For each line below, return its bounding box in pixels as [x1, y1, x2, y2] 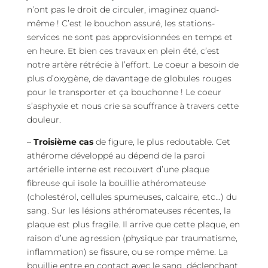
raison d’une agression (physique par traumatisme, [26, 233, 237, 243]
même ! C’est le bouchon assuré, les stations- [26, 18, 215, 29]
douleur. [26, 114, 61, 125]
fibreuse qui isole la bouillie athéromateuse [26, 178, 206, 188]
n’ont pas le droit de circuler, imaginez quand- [26, 4, 219, 15]
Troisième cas [33, 136, 93, 147]
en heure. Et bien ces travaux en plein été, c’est [26, 45, 220, 56]
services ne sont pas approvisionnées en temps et [26, 32, 233, 42]
